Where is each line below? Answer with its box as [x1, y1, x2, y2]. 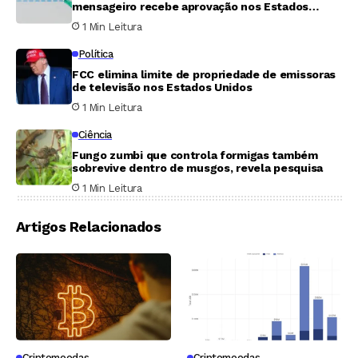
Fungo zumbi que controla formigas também [72, 148, 318, 161]
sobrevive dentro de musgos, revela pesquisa [72, 161, 323, 174]
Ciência [78, 128, 113, 141]
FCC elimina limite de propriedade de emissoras [72, 67, 336, 81]
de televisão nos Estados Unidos [72, 80, 253, 93]
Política [78, 47, 113, 60]
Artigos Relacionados [16, 217, 161, 235]
